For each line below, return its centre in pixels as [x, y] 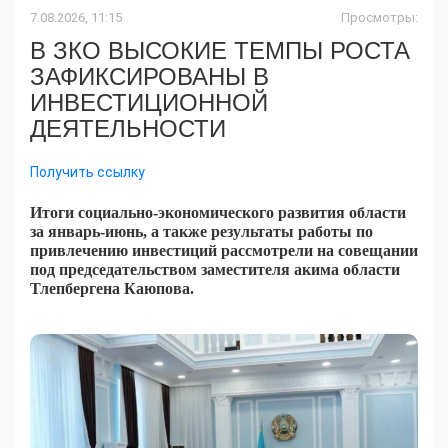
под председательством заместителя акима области [215, 270]
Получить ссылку [87, 172]
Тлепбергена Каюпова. [112, 289]
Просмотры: [379, 18]
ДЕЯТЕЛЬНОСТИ [128, 129]
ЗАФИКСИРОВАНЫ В [149, 77]
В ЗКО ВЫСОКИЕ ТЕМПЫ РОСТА [220, 51]
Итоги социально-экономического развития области [218, 213]
